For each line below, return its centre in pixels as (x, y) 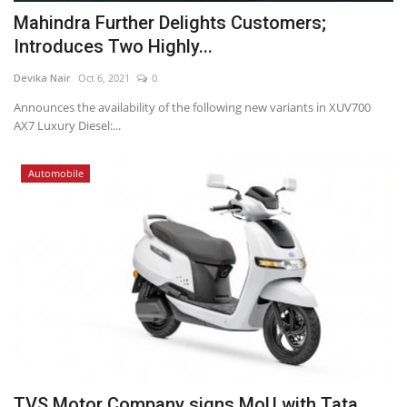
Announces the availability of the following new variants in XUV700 (192, 108)
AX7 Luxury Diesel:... (67, 126)
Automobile (55, 174)
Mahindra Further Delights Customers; (170, 23)
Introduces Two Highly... (113, 47)
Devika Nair (42, 78)
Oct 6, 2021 (104, 78)
